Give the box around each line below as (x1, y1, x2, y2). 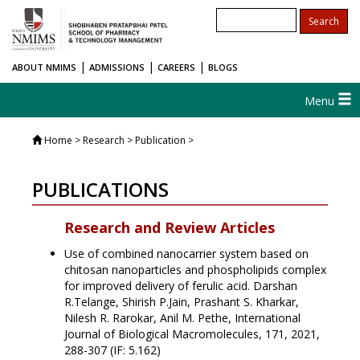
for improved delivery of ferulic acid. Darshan (64, 278, 297, 294)
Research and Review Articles (64, 218, 275, 238)
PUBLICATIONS (32, 176, 169, 203)
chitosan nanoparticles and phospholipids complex (64, 262, 326, 278)
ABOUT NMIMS (12, 61, 76, 74)
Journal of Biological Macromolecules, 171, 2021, (64, 326, 320, 342)
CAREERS (157, 61, 195, 74)
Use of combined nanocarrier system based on (64, 246, 309, 262)
